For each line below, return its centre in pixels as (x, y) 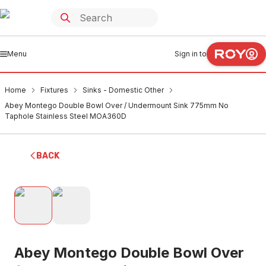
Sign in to (191, 54)
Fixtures (54, 90)
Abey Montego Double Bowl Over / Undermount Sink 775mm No (117, 105)
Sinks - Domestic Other (123, 90)
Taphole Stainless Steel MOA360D (66, 116)
